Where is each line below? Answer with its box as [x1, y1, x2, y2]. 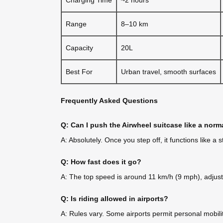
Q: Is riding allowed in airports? [61, 194, 168, 203]
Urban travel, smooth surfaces [121, 67, 216, 76]
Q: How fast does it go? [61, 157, 141, 166]
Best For [66, 67, 93, 76]
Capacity [66, 43, 93, 52]
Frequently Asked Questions [61, 97, 158, 105]
